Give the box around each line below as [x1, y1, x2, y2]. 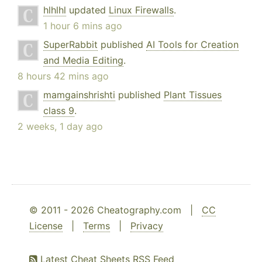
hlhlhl [43, 4, 66, 16]
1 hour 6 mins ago [43, 20, 122, 32]
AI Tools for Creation [146, 39, 239, 51]
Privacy [130, 220, 163, 232]
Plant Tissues [164, 89, 222, 101]
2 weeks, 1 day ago [18, 120, 103, 133]
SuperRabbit [43, 39, 98, 51]
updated [66, 4, 109, 16]
